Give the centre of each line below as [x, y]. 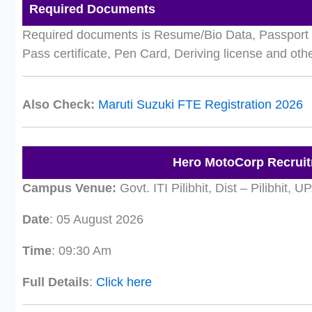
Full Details [56, 282]
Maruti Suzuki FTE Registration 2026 [201, 104]
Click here [122, 282]
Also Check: [58, 104]
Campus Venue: [71, 188]
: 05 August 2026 [96, 219]
